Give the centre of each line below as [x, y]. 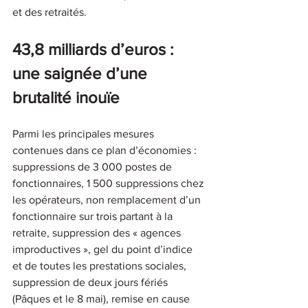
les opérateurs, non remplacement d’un [108, 199]
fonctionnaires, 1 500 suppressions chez [110, 183]
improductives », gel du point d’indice [104, 249]
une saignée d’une [82, 73]
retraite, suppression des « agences [98, 232]
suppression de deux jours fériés [91, 282]
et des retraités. [49, 12]
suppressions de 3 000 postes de [93, 166]
